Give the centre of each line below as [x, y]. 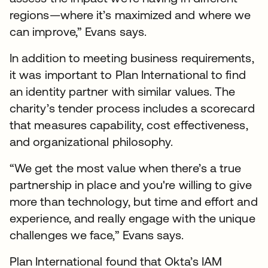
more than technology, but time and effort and [134, 201]
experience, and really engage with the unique [133, 218]
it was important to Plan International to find [128, 74]
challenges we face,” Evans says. [97, 234]
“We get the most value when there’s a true [126, 167]
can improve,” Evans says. [78, 31]
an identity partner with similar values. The [123, 91]
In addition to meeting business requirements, [132, 57]
